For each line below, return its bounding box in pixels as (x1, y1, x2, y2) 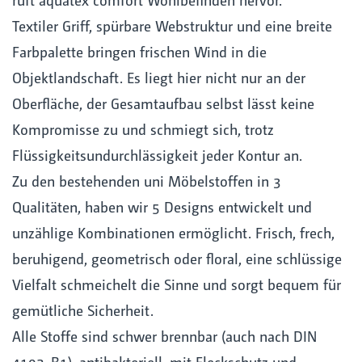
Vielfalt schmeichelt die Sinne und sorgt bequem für (12, 274, 341, 293)
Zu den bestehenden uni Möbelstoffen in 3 (12, 170, 281, 190)
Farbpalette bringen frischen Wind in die (12, 41, 267, 61)
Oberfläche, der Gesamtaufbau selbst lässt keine (12, 93, 314, 112)
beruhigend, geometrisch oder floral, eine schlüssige (12, 248, 342, 267)
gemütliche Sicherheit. (12, 300, 154, 319)
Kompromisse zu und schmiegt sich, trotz (12, 119, 274, 138)
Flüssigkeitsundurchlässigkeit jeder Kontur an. (12, 145, 302, 164)
